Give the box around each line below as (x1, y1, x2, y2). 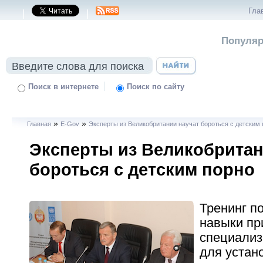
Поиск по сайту (127, 83, 185, 91)
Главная (27, 120, 52, 127)
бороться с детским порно (29, 160, 255, 179)
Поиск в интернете (28, 83, 99, 91)
